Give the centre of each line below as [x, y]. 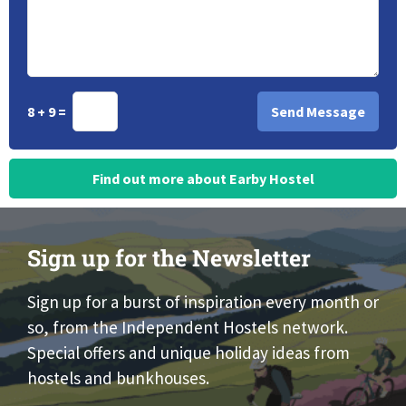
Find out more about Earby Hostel [203, 178]
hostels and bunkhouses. [118, 377]
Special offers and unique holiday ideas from [188, 352]
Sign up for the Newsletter [169, 257]
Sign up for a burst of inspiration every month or [203, 301]
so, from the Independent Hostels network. [188, 327]
